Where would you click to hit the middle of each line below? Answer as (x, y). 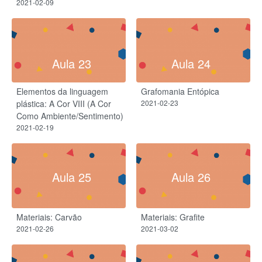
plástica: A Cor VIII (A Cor (64, 104)
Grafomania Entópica (180, 92)
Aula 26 (191, 177)
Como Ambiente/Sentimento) (70, 116)
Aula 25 (71, 177)
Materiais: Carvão (49, 217)
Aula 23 (71, 64)
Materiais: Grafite (173, 217)
